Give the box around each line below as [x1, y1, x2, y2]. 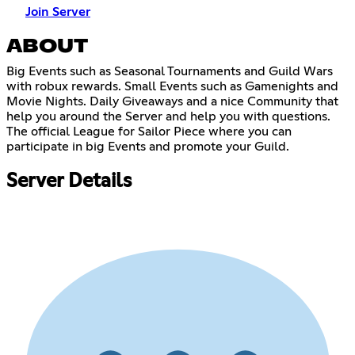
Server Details [6, 171, 132, 191]
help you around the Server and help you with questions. [6, 109, 330, 123]
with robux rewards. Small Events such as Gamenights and [6, 79, 338, 93]
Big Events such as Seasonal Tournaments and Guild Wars [6, 64, 333, 78]
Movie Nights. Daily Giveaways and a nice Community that [6, 94, 338, 108]
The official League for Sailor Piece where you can [6, 124, 292, 138]
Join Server [25, 5, 90, 18]
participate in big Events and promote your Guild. [6, 139, 289, 153]
